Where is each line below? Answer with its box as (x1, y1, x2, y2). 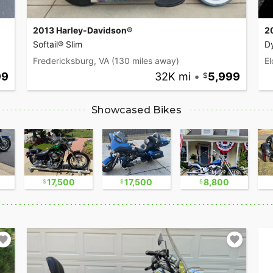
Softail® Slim (33, 39, 82, 50)
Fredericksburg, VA (33, 55, 109, 66)
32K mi (154, 70, 191, 83)
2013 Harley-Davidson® (33, 25, 132, 36)
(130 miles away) (112, 55, 179, 66)
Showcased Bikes (91, 104, 182, 116)
